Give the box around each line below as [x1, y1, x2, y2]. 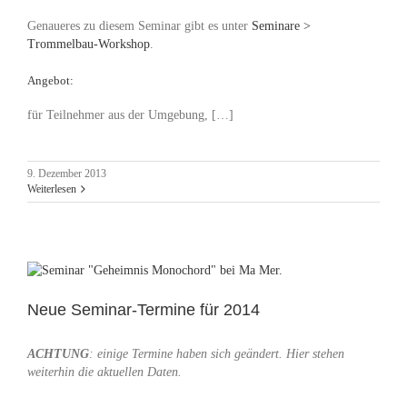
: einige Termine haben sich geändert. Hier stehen [89, 346, 344, 361]
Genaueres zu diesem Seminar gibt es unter [27, 19, 252, 34]
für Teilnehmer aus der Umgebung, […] [27, 107, 233, 122]
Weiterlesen [27, 182, 76, 195]
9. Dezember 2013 [27, 166, 106, 180]
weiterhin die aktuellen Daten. [27, 364, 182, 379]
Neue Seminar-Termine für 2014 [27, 300, 260, 319]
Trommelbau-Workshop [27, 37, 150, 52]
